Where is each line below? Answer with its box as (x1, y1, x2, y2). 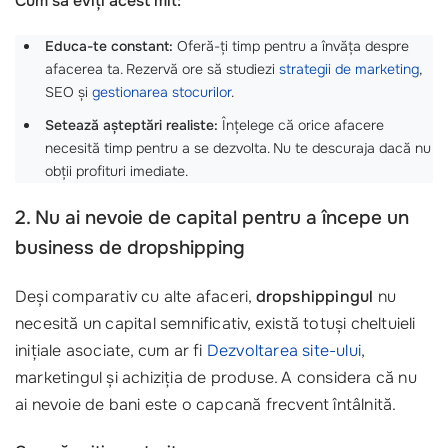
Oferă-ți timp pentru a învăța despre (173, 36, 409, 55)
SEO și (45, 82, 92, 101)
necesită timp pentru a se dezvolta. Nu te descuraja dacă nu (45, 138, 431, 157)
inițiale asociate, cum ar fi (15, 339, 207, 361)
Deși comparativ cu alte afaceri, (15, 285, 256, 307)
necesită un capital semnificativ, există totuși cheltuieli (15, 312, 416, 334)
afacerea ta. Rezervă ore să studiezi (45, 59, 279, 78)
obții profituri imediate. (45, 161, 188, 180)
